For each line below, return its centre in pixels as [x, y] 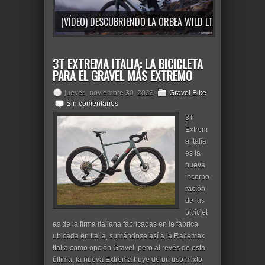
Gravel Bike [188, 93]
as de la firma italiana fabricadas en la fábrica [125, 224]
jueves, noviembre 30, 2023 [109, 93]
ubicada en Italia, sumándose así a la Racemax [129, 236]
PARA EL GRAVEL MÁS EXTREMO [122, 76]
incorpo [197, 177]
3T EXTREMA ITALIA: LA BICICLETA [128, 64]
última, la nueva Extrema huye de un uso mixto [127, 260]
